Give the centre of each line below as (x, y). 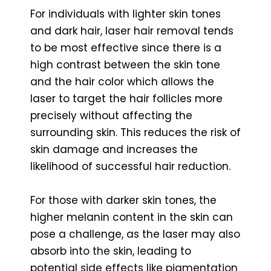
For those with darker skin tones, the (123, 200)
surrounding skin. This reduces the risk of (135, 132)
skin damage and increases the (114, 149)
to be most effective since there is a (126, 47)
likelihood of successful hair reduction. (130, 166)
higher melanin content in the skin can (132, 217)
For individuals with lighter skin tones (126, 14)
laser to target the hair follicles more (126, 98)
